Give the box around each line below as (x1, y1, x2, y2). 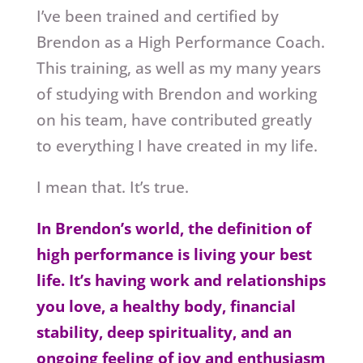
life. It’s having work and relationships (36, 270, 326, 292)
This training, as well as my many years (36, 58, 321, 79)
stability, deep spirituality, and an (36, 322, 292, 344)
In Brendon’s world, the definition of (36, 218, 311, 240)
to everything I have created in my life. (36, 135, 318, 157)
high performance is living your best (36, 244, 312, 266)
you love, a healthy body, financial (36, 296, 296, 318)
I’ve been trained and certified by (36, 6, 279, 28)
